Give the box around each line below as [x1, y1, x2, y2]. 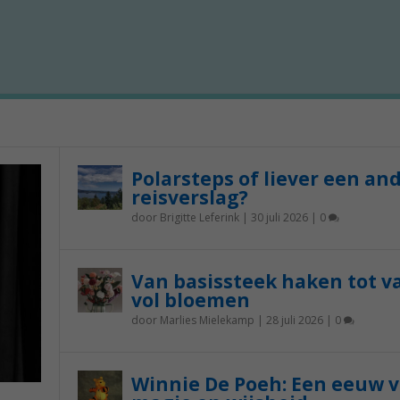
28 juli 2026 [265, 312, 323, 328]
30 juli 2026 [250, 210, 308, 225]
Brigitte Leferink [159, 210, 239, 225]
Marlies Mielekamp [159, 312, 254, 328]
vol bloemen [130, 287, 250, 312]
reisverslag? [130, 185, 248, 210]
